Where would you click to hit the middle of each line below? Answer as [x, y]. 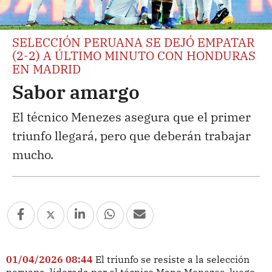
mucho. [33, 154]
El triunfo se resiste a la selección [172, 259]
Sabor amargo [76, 91]
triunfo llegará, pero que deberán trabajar [131, 135]
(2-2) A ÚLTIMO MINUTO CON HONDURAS [134, 55]
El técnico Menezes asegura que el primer [131, 117]
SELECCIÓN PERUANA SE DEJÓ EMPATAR [133, 42]
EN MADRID [46, 69]
